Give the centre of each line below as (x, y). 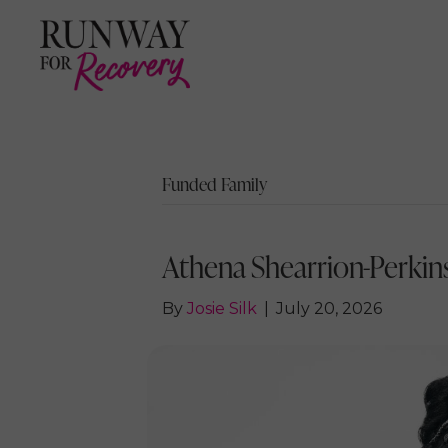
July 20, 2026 (329, 309)
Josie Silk (222, 309)
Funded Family (214, 184)
